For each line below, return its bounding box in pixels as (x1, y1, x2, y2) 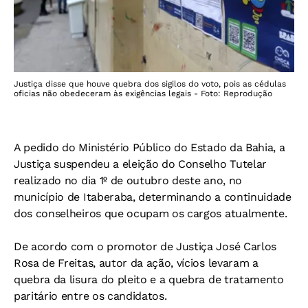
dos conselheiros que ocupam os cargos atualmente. (14, 206, 287, 220)
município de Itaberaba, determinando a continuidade (14, 190, 291, 203)
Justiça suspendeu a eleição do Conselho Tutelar (14, 157, 267, 170)
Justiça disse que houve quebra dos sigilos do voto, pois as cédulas (14, 78, 286, 89)
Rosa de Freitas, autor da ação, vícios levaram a (14, 256, 258, 269)
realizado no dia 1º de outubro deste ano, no (14, 173, 242, 187)
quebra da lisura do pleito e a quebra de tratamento (14, 272, 284, 286)
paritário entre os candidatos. (14, 289, 167, 302)
